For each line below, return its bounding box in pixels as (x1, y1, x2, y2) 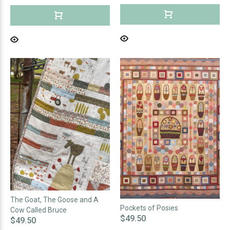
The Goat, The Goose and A (10, 196, 99, 204)
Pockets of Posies (120, 204, 178, 213)
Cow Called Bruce (10, 206, 67, 215)
